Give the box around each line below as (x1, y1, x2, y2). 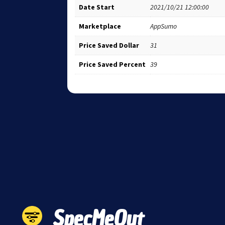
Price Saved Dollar (79, 40, 140, 50)
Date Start (79, 2, 115, 12)
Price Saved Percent (79, 59, 146, 69)
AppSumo (150, 21, 177, 31)
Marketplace (79, 21, 122, 31)
